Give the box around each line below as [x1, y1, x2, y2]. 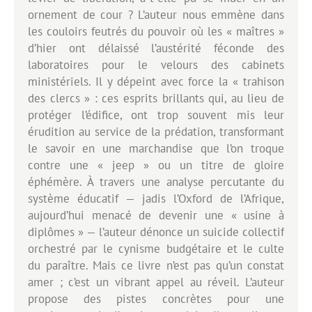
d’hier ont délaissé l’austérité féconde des [28, 40, 284, 56]
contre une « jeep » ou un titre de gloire [28, 157, 284, 173]
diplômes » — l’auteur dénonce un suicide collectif [28, 224, 284, 240]
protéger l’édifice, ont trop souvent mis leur [28, 107, 284, 123]
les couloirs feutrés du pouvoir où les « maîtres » [28, 23, 284, 39]
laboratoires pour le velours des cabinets [28, 56, 284, 72]
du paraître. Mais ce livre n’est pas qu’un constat [28, 257, 284, 273]
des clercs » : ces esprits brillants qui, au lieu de [28, 90, 284, 106]
